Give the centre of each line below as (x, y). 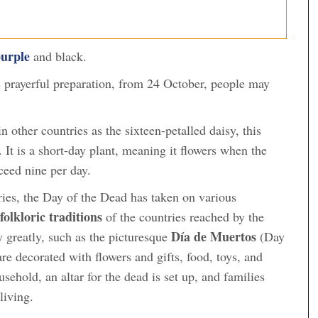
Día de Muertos (214, 236)
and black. (60, 56)
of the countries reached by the (185, 216)
